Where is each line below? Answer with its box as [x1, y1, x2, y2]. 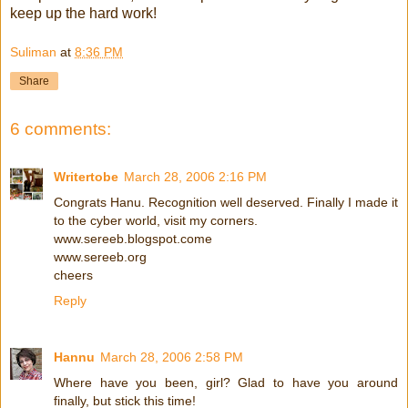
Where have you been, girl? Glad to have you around [54, 374, 398, 390]
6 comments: [10, 119, 111, 139]
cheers [54, 267, 93, 282]
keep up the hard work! [10, 5, 157, 21]
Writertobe [54, 168, 118, 184]
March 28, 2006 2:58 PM [100, 349, 243, 364]
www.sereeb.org [54, 249, 147, 264]
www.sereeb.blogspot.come [54, 230, 212, 246]
